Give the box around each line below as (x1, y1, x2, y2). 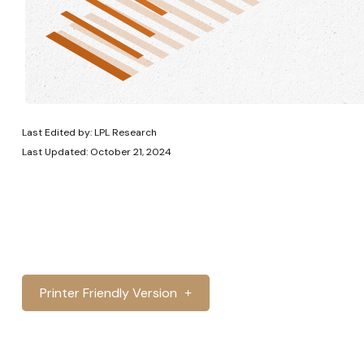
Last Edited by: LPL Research (21, 125, 157, 139)
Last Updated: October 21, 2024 (21, 145, 171, 158)
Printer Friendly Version (39, 284, 177, 301)
